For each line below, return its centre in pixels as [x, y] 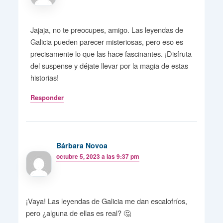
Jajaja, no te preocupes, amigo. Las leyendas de [107, 30]
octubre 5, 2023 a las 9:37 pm [98, 157]
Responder [47, 98]
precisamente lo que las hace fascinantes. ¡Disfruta [111, 54]
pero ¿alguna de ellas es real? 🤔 [78, 213]
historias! [45, 78]
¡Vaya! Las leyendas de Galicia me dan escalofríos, [106, 201]
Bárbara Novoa [82, 146]
